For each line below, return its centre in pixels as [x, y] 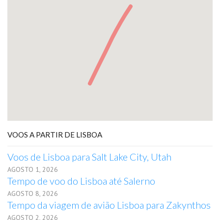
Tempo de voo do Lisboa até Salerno [81, 181]
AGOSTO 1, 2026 [33, 169]
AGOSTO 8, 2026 [33, 193]
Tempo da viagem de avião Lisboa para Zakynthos [109, 205]
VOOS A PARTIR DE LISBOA [55, 135]
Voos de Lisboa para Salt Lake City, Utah [89, 157]
